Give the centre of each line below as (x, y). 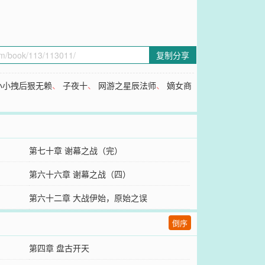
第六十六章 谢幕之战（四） (80, 174)
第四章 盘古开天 (59, 248)
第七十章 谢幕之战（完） (75, 150)
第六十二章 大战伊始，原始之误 (88, 198)
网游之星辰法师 (127, 85)
